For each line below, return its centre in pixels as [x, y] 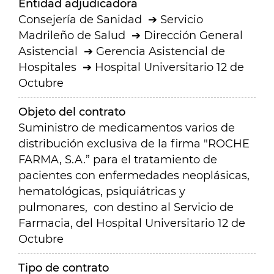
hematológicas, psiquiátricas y [102, 191]
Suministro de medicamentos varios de [127, 128]
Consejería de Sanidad [80, 20]
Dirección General [193, 35]
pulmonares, [54, 207]
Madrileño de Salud [72, 35]
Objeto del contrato [72, 112]
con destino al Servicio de [164, 207]
